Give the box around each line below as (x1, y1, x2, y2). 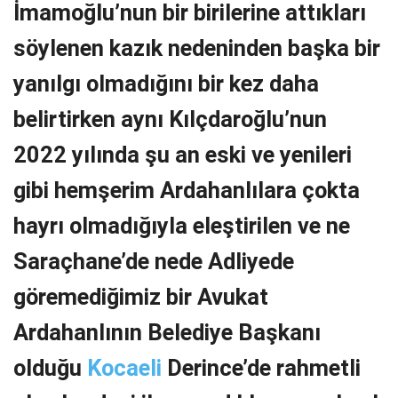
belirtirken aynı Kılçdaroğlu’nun (13, 105, 327, 132)
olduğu (13, 354, 87, 381)
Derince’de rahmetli (162, 354, 361, 381)
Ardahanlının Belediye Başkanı (13, 318, 321, 346)
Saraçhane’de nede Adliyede (13, 247, 294, 275)
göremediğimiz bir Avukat (13, 283, 268, 310)
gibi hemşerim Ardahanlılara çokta (13, 176, 360, 203)
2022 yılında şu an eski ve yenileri (13, 140, 352, 168)
